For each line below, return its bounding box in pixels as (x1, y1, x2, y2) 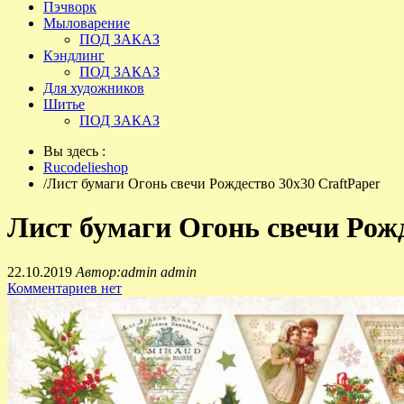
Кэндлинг (43, 48, 105, 63)
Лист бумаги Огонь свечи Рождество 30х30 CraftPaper (47, 176, 380, 191)
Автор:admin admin (76, 263, 197, 280)
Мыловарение (43, 15, 130, 31)
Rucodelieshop (43, 160, 128, 175)
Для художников (43, 80, 144, 96)
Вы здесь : (43, 143, 109, 159)
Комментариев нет (7, 280, 122, 296)
